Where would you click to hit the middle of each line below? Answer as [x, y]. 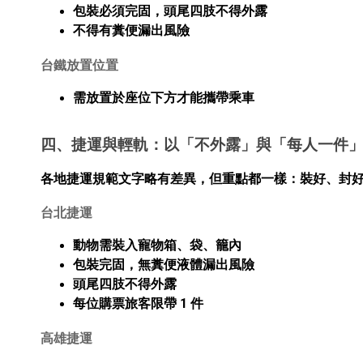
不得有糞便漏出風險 [131, 31]
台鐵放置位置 [79, 65]
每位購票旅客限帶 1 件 [138, 304]
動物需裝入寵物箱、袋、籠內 [157, 246]
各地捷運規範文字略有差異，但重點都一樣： [170, 178]
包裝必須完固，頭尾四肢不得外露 [170, 11]
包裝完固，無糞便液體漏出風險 [164, 265]
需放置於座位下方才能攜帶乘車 [164, 97]
